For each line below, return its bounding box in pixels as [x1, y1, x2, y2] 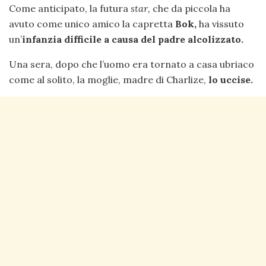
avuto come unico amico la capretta [9, 17, 175, 30]
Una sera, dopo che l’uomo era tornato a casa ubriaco [9, 58, 254, 70]
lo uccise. [208, 73, 253, 85]
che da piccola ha [150, 2, 230, 14]
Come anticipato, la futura [9, 2, 131, 14]
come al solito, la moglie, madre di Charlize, [9, 73, 208, 85]
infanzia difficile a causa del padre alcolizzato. [22, 33, 243, 45]
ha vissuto [197, 17, 244, 30]
